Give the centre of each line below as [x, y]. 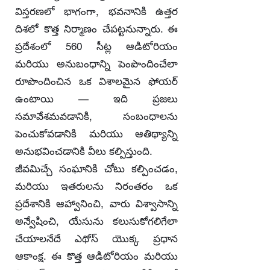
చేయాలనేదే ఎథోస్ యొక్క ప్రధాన [96, 239]
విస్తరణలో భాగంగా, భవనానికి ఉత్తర [96, 11]
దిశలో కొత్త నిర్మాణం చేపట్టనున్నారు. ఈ [96, 29]
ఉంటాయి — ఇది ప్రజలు [96, 99]
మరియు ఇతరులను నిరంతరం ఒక [96, 186]
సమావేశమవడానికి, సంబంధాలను [96, 116]
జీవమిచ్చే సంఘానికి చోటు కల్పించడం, [96, 169]
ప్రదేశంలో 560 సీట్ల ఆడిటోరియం [96, 46]
